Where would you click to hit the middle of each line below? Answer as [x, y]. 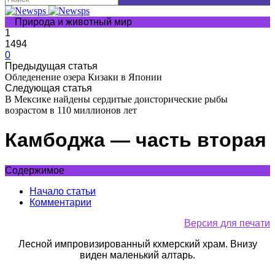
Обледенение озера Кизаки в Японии [83, 77]
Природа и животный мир [73, 22]
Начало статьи [63, 191]
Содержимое [35, 170]
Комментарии [60, 202]
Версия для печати [227, 223]
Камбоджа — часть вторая [136, 140]
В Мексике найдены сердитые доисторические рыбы [116, 99]
